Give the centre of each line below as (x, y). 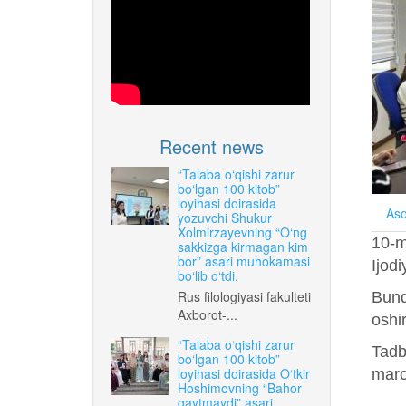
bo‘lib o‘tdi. (208, 275)
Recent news (211, 146)
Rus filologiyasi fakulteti (244, 296)
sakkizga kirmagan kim (243, 246)
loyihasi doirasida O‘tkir (244, 373)
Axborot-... (208, 314)
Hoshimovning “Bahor (240, 387)
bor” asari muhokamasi (244, 261)
